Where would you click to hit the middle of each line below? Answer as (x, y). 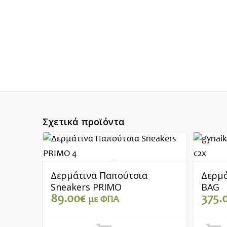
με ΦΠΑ (103, 200)
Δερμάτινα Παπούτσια (99, 176)
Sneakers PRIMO (86, 187)
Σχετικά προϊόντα (83, 122)
